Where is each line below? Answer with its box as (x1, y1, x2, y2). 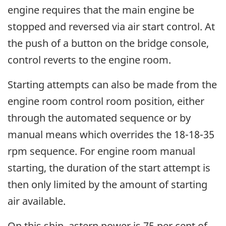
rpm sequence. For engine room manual (8, 144, 195, 158)
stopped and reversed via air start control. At (8, 19, 215, 33)
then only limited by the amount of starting (8, 177, 207, 191)
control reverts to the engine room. (8, 52, 171, 67)
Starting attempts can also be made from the (8, 77, 217, 91)
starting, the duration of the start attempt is (8, 160, 210, 175)
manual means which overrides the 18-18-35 (8, 127, 214, 141)
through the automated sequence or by (8, 110, 191, 125)
